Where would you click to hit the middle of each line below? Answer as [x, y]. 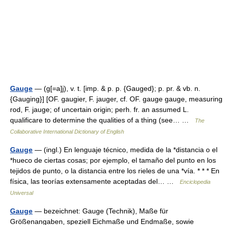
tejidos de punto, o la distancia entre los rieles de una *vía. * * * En [115, 171]
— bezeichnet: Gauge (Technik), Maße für [100, 211]
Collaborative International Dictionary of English [67, 132]
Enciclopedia [195, 182]
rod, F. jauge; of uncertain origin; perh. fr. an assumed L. [99, 109]
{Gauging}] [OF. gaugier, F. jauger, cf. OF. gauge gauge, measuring [116, 99]
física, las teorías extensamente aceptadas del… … [95, 181]
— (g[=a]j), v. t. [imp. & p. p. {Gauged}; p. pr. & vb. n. [117, 88]
